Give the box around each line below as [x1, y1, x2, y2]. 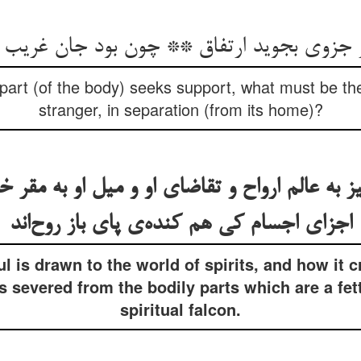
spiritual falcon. [120, 297, 241, 321]
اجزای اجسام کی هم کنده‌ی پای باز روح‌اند [9, 212, 352, 238]
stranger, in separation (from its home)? [38, 98, 323, 121]
